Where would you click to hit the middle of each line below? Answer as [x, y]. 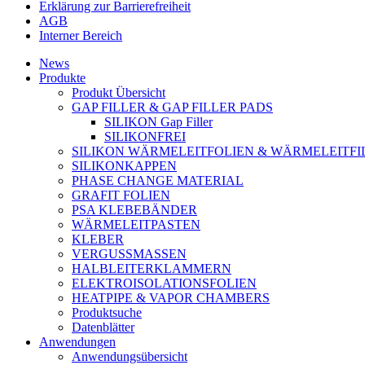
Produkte [62, 78]
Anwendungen [77, 342]
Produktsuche [107, 313]
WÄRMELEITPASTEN [136, 225]
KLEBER [98, 240]
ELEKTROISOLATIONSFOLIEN [164, 284]
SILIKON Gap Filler [158, 122]
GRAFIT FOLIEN [121, 196]
